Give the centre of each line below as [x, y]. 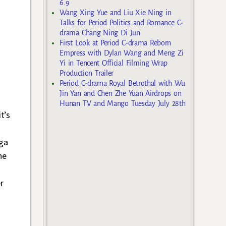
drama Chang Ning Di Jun [100, 33]
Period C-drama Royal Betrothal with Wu [122, 83]
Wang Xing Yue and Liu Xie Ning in [116, 12]
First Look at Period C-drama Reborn [116, 43]
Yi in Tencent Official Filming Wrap [114, 63]
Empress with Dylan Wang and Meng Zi [122, 53]
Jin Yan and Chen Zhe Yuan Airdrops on [121, 93]
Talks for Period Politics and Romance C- [121, 22]
